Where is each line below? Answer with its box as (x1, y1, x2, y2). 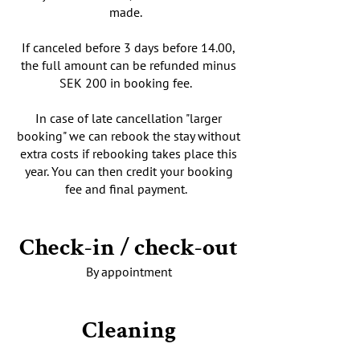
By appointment (85, 264, 172, 280)
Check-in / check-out (19, 232, 238, 264)
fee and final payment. (64, 181, 193, 197)
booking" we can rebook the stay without (17, 128, 240, 144)
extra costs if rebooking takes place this (20, 145, 237, 162)
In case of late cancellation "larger (35, 110, 222, 126)
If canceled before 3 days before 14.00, (22, 39, 235, 55)
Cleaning (81, 315, 176, 346)
